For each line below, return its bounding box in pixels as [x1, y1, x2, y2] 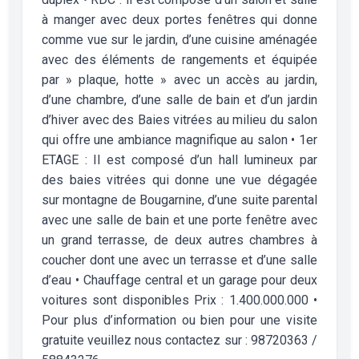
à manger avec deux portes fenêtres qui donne [42, 11, 317, 27]
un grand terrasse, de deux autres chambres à [42, 232, 317, 248]
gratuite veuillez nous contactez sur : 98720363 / [42, 332, 317, 348]
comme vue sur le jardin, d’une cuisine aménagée [42, 31, 317, 47]
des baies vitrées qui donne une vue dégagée [42, 171, 317, 188]
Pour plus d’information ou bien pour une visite [42, 312, 317, 328]
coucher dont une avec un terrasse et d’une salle [42, 252, 317, 268]
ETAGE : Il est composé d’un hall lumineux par [42, 151, 317, 167]
